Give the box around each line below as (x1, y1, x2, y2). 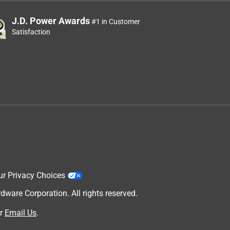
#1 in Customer (89, 17, 140, 26)
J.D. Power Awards (11, 15, 90, 26)
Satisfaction (11, 27, 50, 36)
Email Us (5, 207, 36, 218)
